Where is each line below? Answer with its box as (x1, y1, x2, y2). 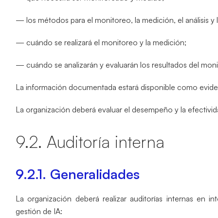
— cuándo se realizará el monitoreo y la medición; (16, 37, 186, 47)
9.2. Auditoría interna (16, 131, 164, 152)
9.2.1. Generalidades (16, 165, 140, 182)
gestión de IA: (16, 206, 62, 216)
